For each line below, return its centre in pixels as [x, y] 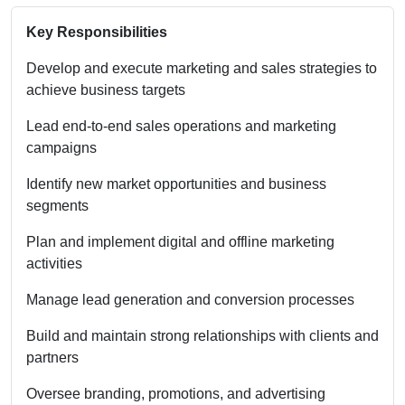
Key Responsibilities [97, 32]
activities [54, 263]
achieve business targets [106, 89]
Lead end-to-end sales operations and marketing [181, 126]
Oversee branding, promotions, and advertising [176, 393]
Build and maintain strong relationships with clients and [202, 335]
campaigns [61, 147]
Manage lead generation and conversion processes [190, 299]
